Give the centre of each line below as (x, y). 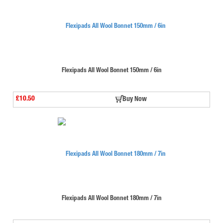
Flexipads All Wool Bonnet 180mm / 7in (111, 199)
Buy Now (135, 99)
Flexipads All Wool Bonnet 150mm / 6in (111, 71)
